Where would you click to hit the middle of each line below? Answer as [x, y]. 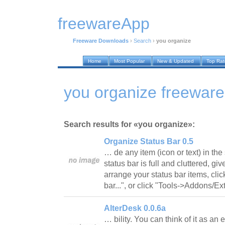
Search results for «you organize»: [129, 124]
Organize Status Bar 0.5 [149, 141]
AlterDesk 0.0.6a [135, 208]
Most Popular [129, 61]
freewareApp [104, 24]
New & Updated [176, 61]
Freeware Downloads [101, 41]
